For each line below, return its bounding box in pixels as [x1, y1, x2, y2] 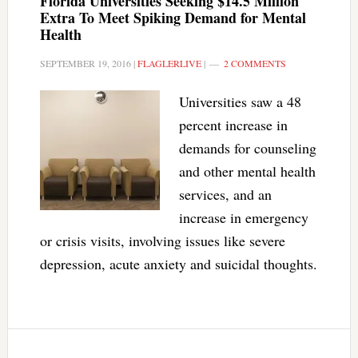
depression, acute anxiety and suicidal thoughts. [39, 254, 317, 273]
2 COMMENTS [223, 57, 286, 70]
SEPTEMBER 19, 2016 [39, 57, 131, 70]
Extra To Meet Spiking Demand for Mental [39, 7, 306, 28]
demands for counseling [178, 138, 316, 157]
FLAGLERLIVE [137, 57, 201, 70]
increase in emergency [178, 208, 308, 227]
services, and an [178, 185, 272, 204]
